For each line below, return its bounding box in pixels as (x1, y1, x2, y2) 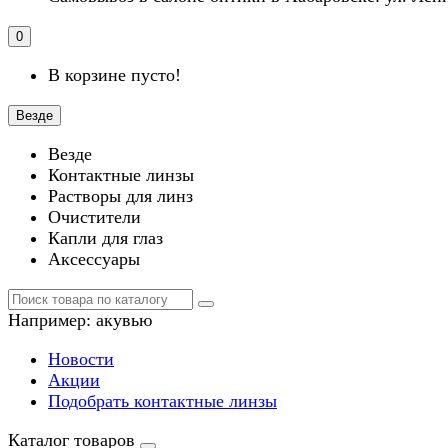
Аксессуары (48, 249, 140, 269)
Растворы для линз (48, 186, 193, 206)
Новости (48, 349, 114, 369)
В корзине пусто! (48, 65, 181, 85)
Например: (8, 310, 96, 330)
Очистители (48, 207, 141, 227)
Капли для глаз (48, 228, 163, 248)
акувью (96, 310, 152, 330)
